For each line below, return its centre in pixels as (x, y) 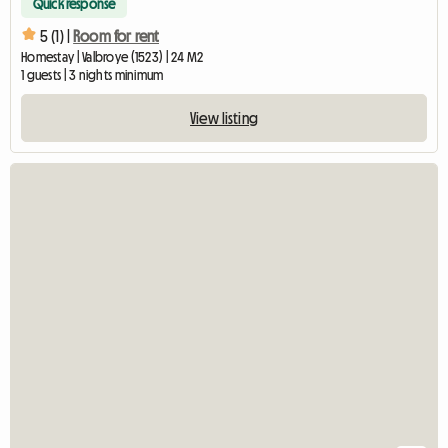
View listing (224, 118)
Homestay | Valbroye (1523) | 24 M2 (112, 57)
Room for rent (116, 35)
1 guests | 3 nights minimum (92, 75)
